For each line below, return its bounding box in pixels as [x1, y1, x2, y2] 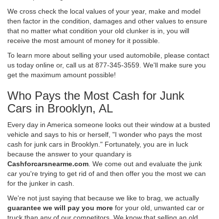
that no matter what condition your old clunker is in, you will [7, 26, 189, 35]
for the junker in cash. [7, 179, 74, 187]
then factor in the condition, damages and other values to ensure [7, 17, 207, 25]
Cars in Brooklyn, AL [7, 101, 113, 115]
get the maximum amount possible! [7, 70, 116, 79]
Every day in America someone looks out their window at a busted [7, 120, 210, 129]
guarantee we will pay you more [7, 203, 113, 212]
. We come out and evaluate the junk [88, 159, 202, 168]
